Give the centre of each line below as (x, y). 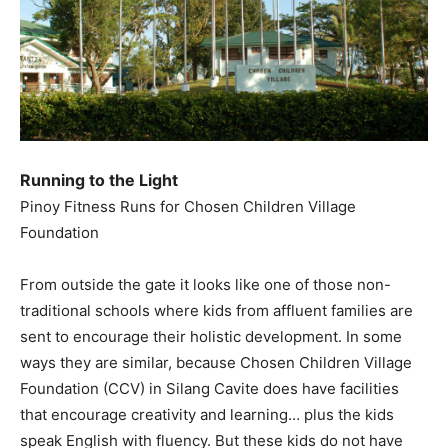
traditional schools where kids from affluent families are (216, 311)
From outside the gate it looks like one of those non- (205, 285)
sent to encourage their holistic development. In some (211, 337)
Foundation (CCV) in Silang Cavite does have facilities (209, 389)
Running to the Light (99, 180)
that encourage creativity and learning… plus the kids (207, 415)
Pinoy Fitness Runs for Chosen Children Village (188, 207)
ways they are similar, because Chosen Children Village (216, 363)
